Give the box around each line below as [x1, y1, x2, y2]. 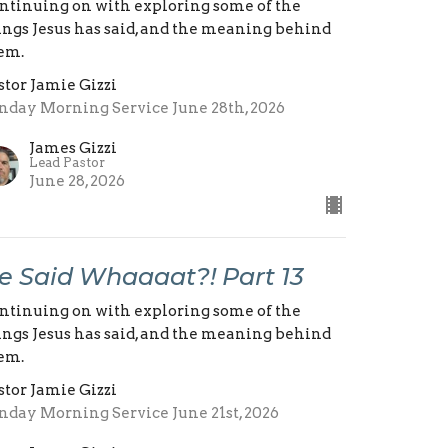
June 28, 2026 [29, 171, 126, 190]
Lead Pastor [29, 154, 106, 170]
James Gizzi [29, 138, 118, 157]
